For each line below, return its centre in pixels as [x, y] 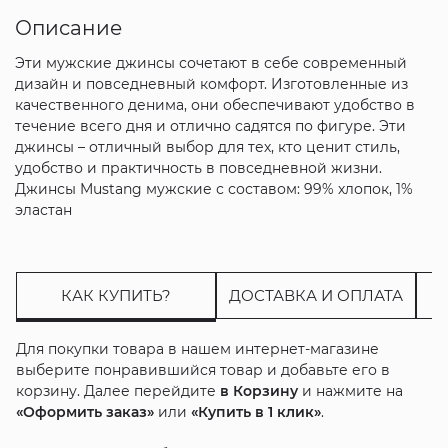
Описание [68, 27]
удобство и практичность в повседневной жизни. [198, 167]
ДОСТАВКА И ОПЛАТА [315, 295]
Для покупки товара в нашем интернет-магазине [197, 348]
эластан [43, 209]
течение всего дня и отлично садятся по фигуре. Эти [210, 125]
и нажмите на [350, 390]
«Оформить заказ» [84, 411]
